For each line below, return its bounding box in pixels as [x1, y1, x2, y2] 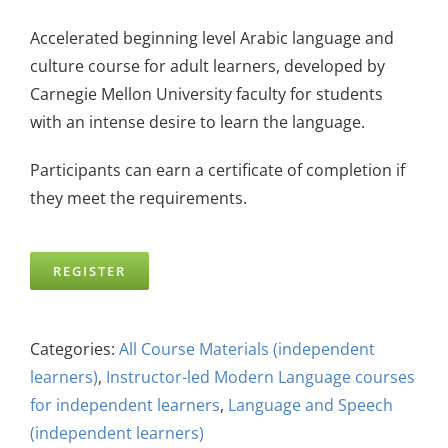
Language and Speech [228, 393, 393, 416]
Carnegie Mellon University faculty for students [30, 82, 383, 105]
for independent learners [30, 393, 220, 416]
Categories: [30, 337, 119, 360]
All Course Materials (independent [119, 337, 375, 360]
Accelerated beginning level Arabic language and [30, 26, 394, 49]
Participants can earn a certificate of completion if [30, 158, 405, 181]
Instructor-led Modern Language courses [106, 365, 415, 388]
